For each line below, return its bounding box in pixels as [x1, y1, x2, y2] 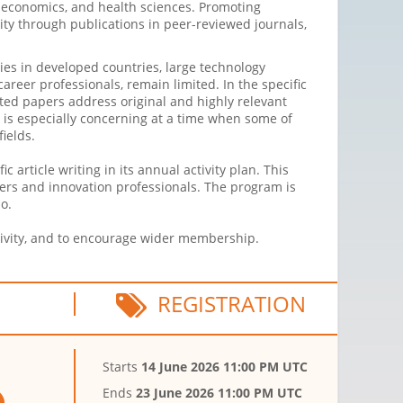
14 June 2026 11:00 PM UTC [141, 358, 309, 376]
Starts [103, 358, 142, 376]
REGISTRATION [146, 289, 306, 319]
